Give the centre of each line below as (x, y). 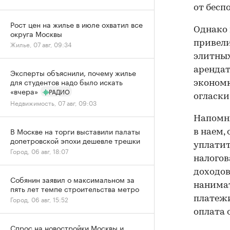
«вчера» (24, 91)
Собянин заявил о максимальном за (72, 179)
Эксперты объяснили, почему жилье (73, 72)
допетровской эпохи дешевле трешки (75, 140)
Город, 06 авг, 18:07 (39, 151)
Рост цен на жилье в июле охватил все (76, 24)
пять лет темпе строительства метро (75, 188)
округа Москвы (36, 33)
